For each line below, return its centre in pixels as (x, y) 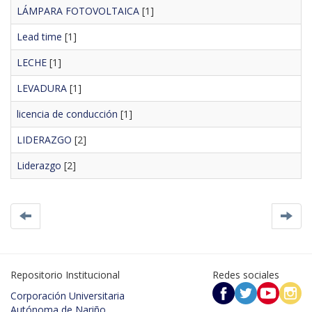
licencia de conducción (67, 114)
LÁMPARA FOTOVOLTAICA (78, 10)
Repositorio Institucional (65, 274)
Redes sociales (247, 274)
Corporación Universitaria (68, 295)
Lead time (39, 36)
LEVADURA (42, 88)
